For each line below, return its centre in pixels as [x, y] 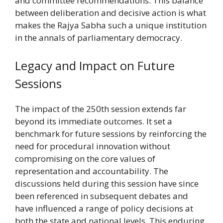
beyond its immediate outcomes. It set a [94, 121]
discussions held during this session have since [107, 183]
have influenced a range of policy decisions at [104, 208]
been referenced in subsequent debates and [102, 196]
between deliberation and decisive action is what [111, 13]
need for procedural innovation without [93, 146]
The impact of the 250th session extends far [101, 109]
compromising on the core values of [85, 158]
